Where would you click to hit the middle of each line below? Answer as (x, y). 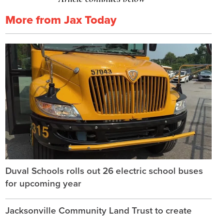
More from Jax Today (61, 19)
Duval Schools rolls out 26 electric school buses (104, 171)
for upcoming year (43, 183)
